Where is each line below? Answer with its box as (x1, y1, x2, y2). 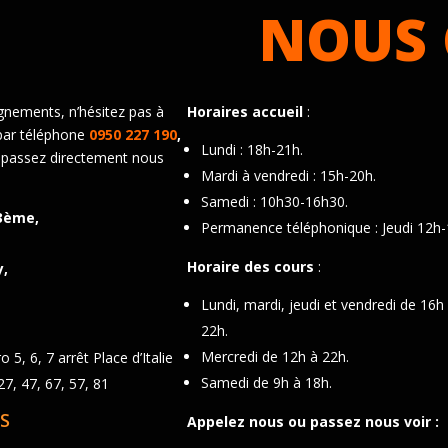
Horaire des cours (187, 256, 319, 276)
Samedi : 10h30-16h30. (201, 191, 349, 211)
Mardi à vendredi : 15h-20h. (201, 165, 377, 185)
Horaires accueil (187, 101, 304, 121)
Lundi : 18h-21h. (201, 139, 304, 159)
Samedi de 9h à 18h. (201, 372, 333, 392)
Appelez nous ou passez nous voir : (187, 411, 444, 431)
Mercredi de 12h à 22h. (201, 346, 350, 366)
